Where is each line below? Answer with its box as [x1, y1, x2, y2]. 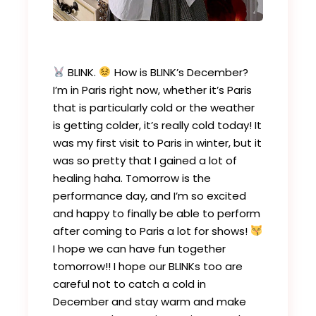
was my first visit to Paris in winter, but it [53, 135, 262, 150]
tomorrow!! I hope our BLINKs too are [53, 258, 243, 274]
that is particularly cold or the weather [53, 99, 255, 115]
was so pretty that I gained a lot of [53, 152, 238, 168]
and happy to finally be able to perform [53, 205, 261, 221]
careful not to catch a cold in [53, 276, 207, 291]
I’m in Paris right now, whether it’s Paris [53, 82, 253, 97]
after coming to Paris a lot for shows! [53, 223, 251, 238]
